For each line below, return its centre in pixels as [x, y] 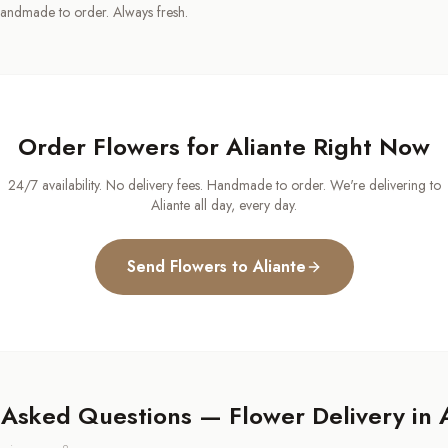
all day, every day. [243, 205]
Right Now [368, 147]
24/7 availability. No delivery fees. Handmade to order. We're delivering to [224, 185]
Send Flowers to [189, 267]
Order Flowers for [122, 147]
